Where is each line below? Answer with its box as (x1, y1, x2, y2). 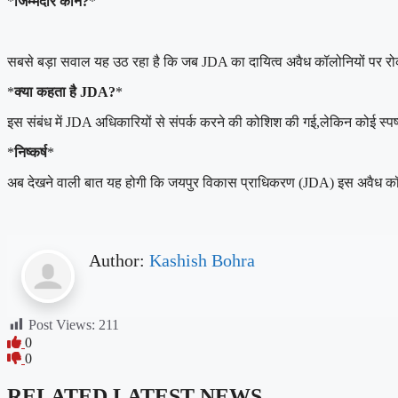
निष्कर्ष (14, 144, 47, 160)
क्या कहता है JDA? (14, 84, 115, 99)
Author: (89, 250, 149, 270)
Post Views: (28, 316, 95, 332)
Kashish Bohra (149, 250, 255, 270)
